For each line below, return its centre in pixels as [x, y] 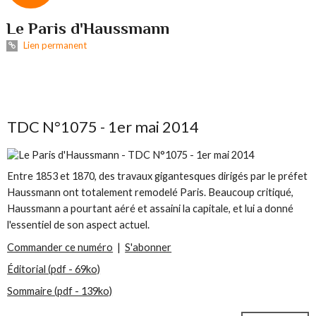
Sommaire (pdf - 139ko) [60, 291]
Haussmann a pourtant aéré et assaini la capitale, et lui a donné [151, 209]
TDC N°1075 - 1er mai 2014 [103, 126]
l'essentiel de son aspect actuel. [79, 225]
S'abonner [148, 247]
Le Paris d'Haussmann [88, 29]
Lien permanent [54, 45]
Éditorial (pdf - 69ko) [54, 269]
